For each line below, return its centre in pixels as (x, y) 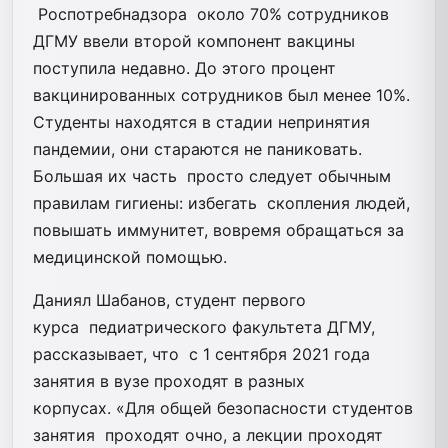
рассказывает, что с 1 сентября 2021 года (201, 353)
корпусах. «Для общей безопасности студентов (223, 407)
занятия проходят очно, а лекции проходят (208, 434)
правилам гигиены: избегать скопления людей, (221, 202)
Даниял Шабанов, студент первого (169, 299)
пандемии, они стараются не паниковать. (197, 148)
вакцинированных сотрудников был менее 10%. (221, 94)
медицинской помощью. (130, 256)
